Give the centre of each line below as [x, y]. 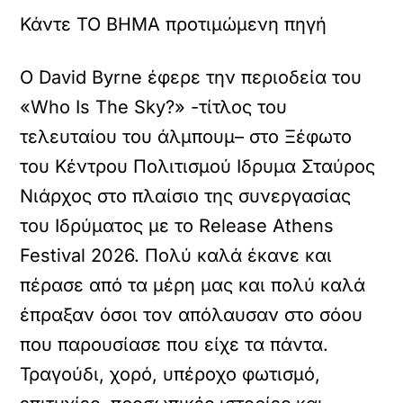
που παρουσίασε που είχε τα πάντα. [175, 345]
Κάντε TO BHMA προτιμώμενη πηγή [174, 24]
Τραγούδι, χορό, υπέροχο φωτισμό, [170, 374]
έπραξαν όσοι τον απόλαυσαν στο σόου [192, 315]
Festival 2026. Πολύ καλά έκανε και [176, 255]
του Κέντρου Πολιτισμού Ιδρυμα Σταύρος [198, 166]
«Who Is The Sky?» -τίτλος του [154, 107]
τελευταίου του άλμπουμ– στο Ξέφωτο [186, 137]
